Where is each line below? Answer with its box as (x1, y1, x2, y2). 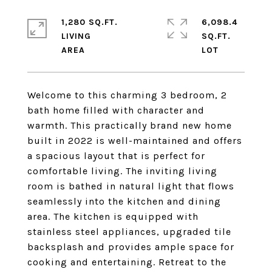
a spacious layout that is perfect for (27, 150, 205, 161)
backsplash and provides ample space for (27, 241, 234, 253)
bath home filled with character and (27, 104, 205, 116)
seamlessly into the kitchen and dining (27, 195, 221, 207)
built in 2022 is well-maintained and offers (27, 135, 242, 146)
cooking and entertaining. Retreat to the (27, 256, 226, 268)
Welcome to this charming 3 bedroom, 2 (27, 89, 227, 101)
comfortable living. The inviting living (27, 165, 217, 177)
